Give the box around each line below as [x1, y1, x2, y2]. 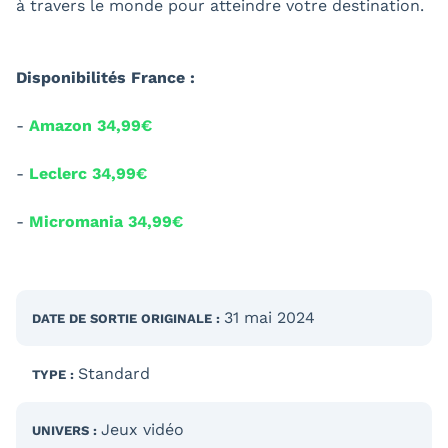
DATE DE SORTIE [32, 310, 141, 326]
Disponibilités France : [16, 67, 195, 87]
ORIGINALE [141, 310, 212, 326]
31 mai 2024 [224, 307, 315, 327]
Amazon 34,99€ [29, 115, 152, 135]
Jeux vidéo [101, 419, 184, 439]
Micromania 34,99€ [29, 211, 183, 231]
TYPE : [32, 366, 78, 382]
